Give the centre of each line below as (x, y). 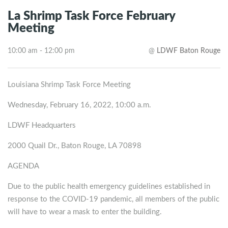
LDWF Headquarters (42, 126)
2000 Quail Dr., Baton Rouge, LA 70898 (75, 146)
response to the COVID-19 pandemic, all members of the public (113, 199)
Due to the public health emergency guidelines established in (109, 187)
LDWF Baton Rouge (189, 51)
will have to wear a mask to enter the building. (85, 212)
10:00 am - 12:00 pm (41, 51)
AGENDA (23, 166)
